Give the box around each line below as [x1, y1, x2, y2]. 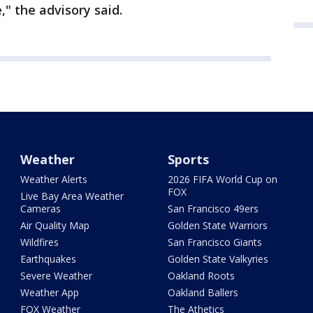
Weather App [20, 286, 80, 300]
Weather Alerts [20, 173, 88, 187]
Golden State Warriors [167, 219, 268, 233]
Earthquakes [20, 252, 77, 266]
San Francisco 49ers [167, 202, 259, 216]
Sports [167, 151, 209, 168]
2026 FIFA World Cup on [167, 173, 277, 187]
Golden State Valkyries [167, 252, 268, 266]
